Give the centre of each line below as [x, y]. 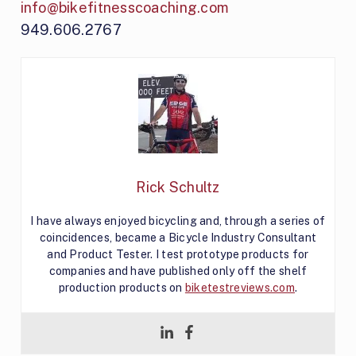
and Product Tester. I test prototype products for [178, 254]
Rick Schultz [178, 187]
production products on [122, 287]
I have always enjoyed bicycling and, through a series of [178, 221]
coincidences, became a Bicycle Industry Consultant [178, 237]
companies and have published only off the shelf [178, 271]
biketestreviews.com [240, 287]
